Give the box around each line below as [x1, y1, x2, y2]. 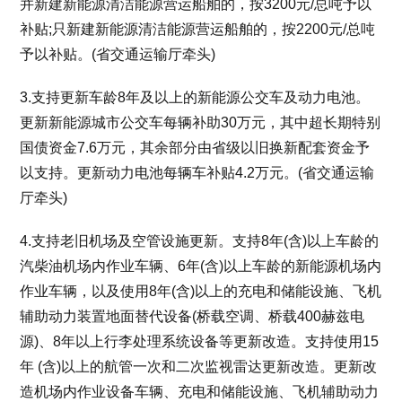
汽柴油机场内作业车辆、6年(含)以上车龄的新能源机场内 [20, 258, 382, 274]
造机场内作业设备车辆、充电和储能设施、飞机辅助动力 [20, 384, 380, 399]
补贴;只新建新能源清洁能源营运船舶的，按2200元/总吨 [20, 22, 376, 37]
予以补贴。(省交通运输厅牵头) [20, 47, 216, 62]
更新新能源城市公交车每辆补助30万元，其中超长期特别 [20, 115, 381, 130]
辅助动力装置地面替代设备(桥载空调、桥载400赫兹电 [20, 309, 365, 324]
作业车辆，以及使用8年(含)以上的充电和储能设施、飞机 [20, 284, 382, 299]
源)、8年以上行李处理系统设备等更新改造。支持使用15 [20, 334, 380, 349]
